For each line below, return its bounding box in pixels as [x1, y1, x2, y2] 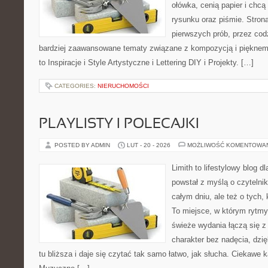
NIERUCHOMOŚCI [98, 83, 149, 89]
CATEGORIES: [54, 83, 98, 89]
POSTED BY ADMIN [54, 142, 112, 148]
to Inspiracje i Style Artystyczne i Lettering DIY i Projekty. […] [39, 58, 254, 67]
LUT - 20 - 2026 [127, 142, 170, 148]
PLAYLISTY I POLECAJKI [39, 118, 199, 131]
